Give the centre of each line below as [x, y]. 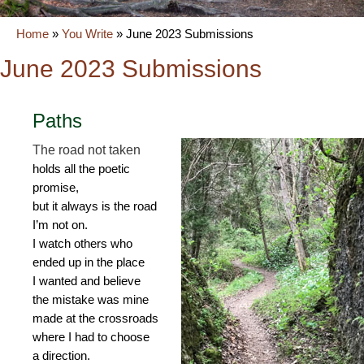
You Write [87, 34]
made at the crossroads [95, 318]
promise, [56, 187]
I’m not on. [60, 225]
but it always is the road [95, 206]
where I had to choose [91, 337]
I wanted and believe [87, 281]
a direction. [61, 355]
